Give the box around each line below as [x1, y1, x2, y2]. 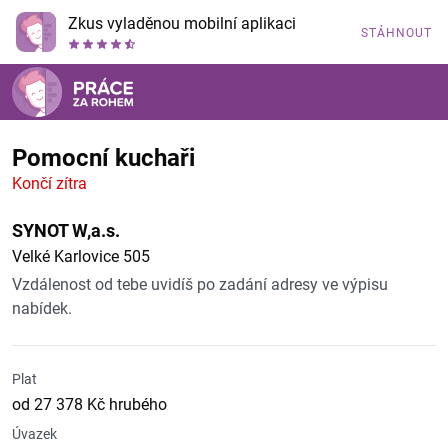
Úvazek [12, 426, 57, 442]
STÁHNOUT [361, 26, 432, 40]
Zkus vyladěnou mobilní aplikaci [68, 14, 296, 33]
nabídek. [12, 299, 72, 318]
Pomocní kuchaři [12, 144, 195, 172]
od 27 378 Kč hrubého [12, 395, 167, 414]
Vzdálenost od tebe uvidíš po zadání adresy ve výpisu [12, 275, 388, 294]
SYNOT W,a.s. [12, 220, 120, 241]
